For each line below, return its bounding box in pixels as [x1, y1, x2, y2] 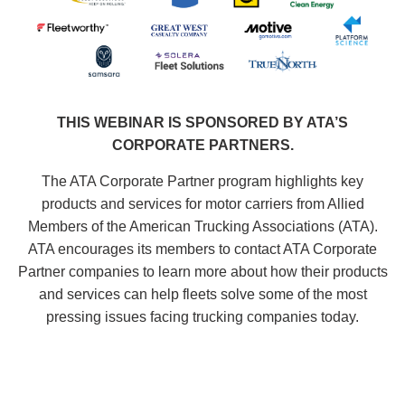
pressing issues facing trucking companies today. [46, 309, 359, 325]
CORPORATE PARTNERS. [111, 137, 294, 153]
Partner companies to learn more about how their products [17, 264, 388, 279]
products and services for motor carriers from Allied [41, 196, 364, 212]
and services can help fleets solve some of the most [38, 287, 367, 302]
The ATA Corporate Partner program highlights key [42, 174, 363, 189]
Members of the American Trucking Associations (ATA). [27, 219, 378, 234]
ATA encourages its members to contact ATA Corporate [28, 241, 377, 257]
